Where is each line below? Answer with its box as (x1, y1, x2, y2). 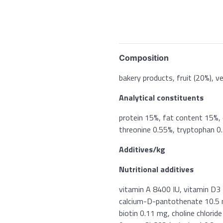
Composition (119, 53, 169, 63)
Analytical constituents (119, 92, 204, 104)
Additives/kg (119, 143, 165, 155)
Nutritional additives (119, 163, 194, 175)
